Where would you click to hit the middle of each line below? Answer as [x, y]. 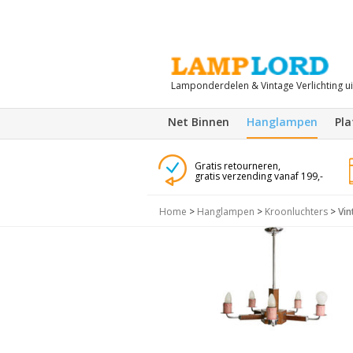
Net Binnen [199, 122]
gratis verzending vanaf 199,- [258, 176]
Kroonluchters [296, 212]
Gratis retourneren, [237, 166]
